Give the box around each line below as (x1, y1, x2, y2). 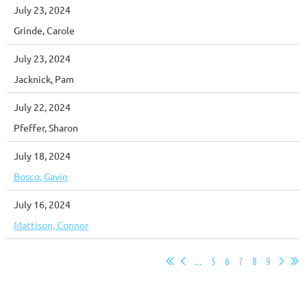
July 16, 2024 (14, 198, 71, 210)
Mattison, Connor (14, 219, 88, 231)
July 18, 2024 (14, 149, 71, 162)
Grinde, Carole (14, 24, 75, 36)
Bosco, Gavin (14, 170, 68, 182)
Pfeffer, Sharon (14, 121, 78, 134)
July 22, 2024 (14, 101, 71, 113)
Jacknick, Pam (14, 73, 74, 85)
